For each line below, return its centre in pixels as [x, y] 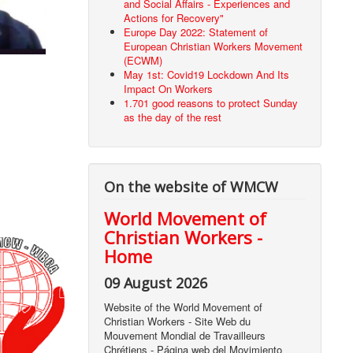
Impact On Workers [169, 89]
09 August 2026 [156, 283]
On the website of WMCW [191, 187]
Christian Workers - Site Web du [178, 321]
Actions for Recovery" [174, 18]
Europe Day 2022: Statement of [196, 32]
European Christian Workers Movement [214, 46]
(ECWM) [143, 61]
